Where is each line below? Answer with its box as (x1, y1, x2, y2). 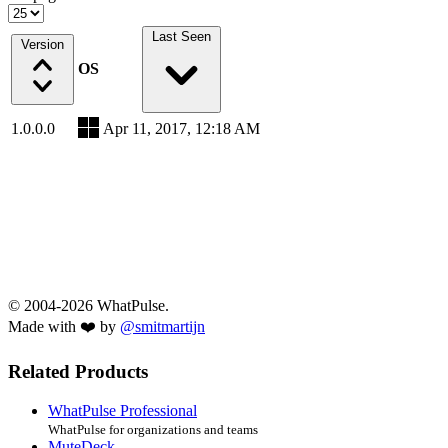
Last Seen (152, 29, 211, 45)
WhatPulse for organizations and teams (48, 421, 258, 437)
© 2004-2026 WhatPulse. (8, 297, 169, 315)
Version (21, 37, 64, 53)
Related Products (8, 361, 148, 383)
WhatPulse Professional (48, 401, 197, 419)
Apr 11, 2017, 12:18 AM (103, 120, 260, 138)
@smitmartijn (120, 318, 205, 336)
